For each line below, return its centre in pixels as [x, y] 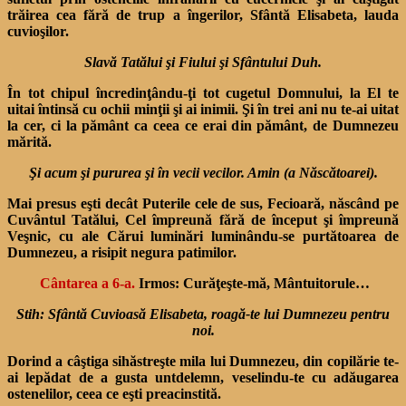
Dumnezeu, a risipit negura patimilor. [122, 252]
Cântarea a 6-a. [87, 283]
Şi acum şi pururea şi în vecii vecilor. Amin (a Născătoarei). [203, 172]
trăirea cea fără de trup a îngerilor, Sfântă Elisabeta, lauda [203, 14]
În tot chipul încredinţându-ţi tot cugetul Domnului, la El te [203, 92]
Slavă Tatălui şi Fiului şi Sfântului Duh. [203, 62]
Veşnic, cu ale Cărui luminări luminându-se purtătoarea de [203, 236]
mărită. [29, 141]
